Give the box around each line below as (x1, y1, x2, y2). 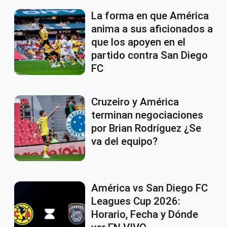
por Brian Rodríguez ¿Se (91, 122, 201, 135)
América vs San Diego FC (91, 182, 208, 195)
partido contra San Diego (91, 49, 208, 62)
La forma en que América (91, 10, 209, 22)
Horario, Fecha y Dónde (91, 208, 198, 221)
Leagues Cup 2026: (91, 195, 180, 208)
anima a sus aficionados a (91, 23, 213, 35)
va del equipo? (91, 135, 158, 148)
